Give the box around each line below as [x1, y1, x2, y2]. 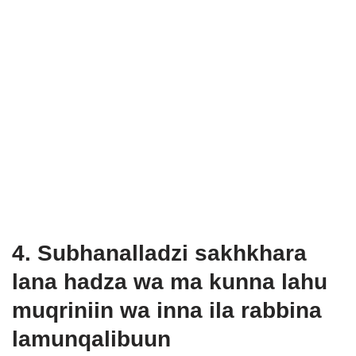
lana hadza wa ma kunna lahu [12, 269, 327, 294]
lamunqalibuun [12, 327, 171, 351]
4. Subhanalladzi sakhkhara [12, 241, 307, 265]
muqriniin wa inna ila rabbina [12, 298, 322, 323]
